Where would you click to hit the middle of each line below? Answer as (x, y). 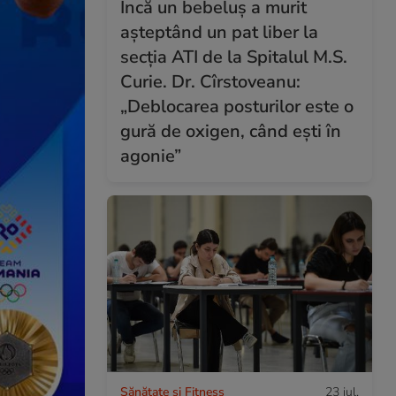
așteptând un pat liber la (219, 32)
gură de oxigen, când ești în (231, 131)
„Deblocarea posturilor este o (237, 106)
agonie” (151, 156)
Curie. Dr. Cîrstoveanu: (210, 81)
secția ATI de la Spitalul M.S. (234, 57)
